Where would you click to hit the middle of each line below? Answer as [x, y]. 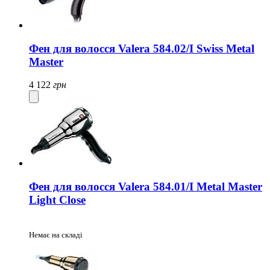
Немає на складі [56, 234]
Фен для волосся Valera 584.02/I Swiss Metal [142, 48]
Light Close [57, 200]
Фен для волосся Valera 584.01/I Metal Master [146, 187]
